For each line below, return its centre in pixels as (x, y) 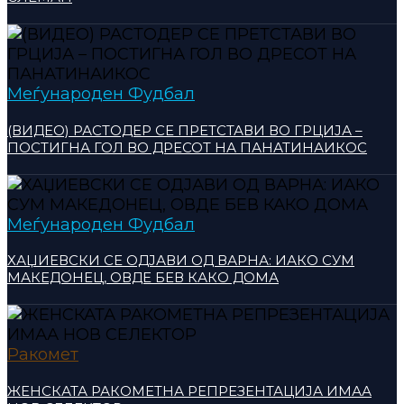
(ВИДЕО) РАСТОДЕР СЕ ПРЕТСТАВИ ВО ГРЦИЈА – (185, 130)
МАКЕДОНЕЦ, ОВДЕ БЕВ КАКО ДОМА (143, 278)
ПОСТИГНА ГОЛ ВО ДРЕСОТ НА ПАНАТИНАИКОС (187, 147)
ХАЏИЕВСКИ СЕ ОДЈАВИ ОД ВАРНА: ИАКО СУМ (181, 261)
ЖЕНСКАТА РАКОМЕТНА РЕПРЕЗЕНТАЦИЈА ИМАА (189, 391)
